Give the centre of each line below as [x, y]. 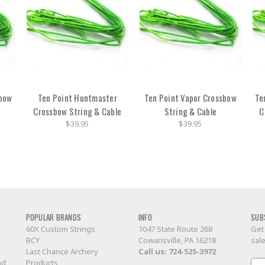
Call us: [153, 252]
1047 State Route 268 [175, 229]
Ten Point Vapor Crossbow [190, 97]
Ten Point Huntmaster [77, 97]
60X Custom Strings [60, 229]
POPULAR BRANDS [53, 217]
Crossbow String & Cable [77, 111]
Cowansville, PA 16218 [177, 240]
